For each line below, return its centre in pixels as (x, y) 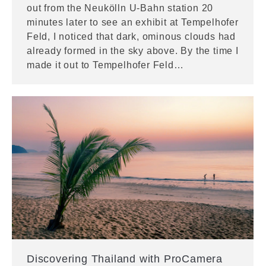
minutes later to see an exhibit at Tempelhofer (133, 23)
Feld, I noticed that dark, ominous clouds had (131, 37)
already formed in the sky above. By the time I (133, 51)
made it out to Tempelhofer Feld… (105, 65)
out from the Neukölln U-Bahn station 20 (120, 8)
